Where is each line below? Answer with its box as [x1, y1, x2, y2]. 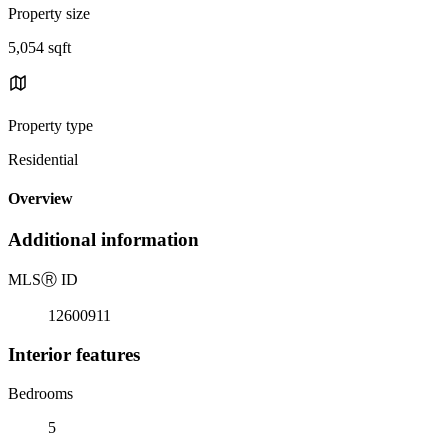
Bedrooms [8, 384, 73, 402]
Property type [8, 116, 93, 134]
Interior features [8, 343, 140, 365]
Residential [8, 150, 78, 168]
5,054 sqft [8, 38, 71, 56]
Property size [8, 4, 90, 22]
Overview [8, 190, 73, 208]
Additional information [8, 229, 199, 251]
